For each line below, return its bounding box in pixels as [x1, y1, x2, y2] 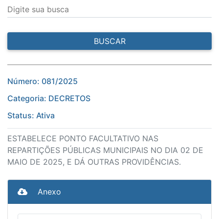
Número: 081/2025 [7, 76, 78, 87]
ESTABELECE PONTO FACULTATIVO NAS [7, 133, 158, 144]
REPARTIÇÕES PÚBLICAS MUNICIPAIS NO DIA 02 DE [7, 145, 203, 155]
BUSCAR [93, 36, 126, 46]
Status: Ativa [7, 110, 55, 121]
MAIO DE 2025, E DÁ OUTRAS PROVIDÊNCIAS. [7, 157, 181, 167]
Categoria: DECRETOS [7, 93, 90, 104]
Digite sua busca [7, 4, 69, 15]
